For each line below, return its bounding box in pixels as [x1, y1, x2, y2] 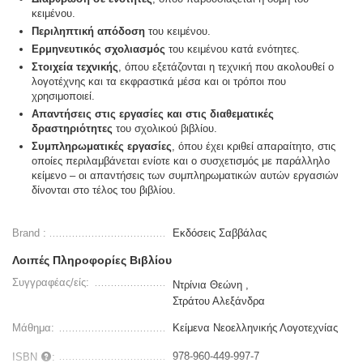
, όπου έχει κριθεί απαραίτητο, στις [172, 140, 336, 153]
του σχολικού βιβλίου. [113, 122, 218, 135]
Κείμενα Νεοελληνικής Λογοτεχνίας [173, 322, 339, 335]
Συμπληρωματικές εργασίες [32, 140, 173, 153]
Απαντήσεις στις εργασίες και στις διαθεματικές [32, 108, 275, 121]
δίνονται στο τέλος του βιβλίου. [32, 184, 177, 197]
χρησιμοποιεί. [32, 90, 96, 103]
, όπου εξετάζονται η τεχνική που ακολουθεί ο [118, 61, 335, 74]
